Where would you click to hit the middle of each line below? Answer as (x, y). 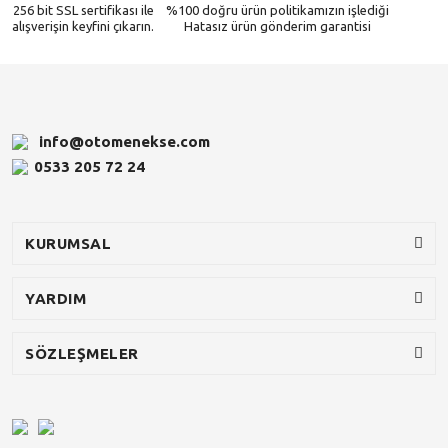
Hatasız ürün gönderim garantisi (277, 26)
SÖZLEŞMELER (82, 354)
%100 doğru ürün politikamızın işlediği (277, 10)
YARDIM (55, 299)
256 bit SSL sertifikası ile (83, 10)
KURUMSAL (68, 244)
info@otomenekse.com (124, 141)
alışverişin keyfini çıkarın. (83, 26)
